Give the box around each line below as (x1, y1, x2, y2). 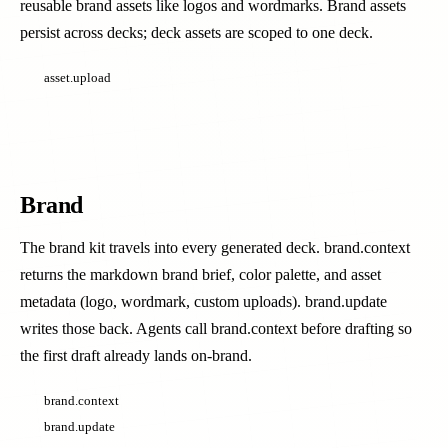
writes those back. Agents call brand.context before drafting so (20, 320, 412, 337)
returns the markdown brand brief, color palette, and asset (20, 266, 381, 283)
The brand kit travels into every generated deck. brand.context (20, 239, 410, 256)
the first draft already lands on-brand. (20, 347, 252, 364)
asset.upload (44, 70, 111, 85)
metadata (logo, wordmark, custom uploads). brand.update (20, 293, 387, 310)
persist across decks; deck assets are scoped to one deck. (20, 24, 373, 41)
